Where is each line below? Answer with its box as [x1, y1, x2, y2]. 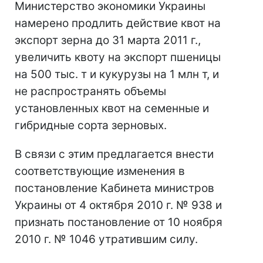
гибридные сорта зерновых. [15, 119, 167, 132]
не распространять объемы [15, 85, 166, 98]
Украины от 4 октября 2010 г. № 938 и [15, 198, 222, 212]
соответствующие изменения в [15, 164, 185, 178]
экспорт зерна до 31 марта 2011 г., [15, 33, 201, 47]
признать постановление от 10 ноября [15, 215, 222, 229]
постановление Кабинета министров [15, 181, 214, 195]
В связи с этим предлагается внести [15, 147, 214, 161]
